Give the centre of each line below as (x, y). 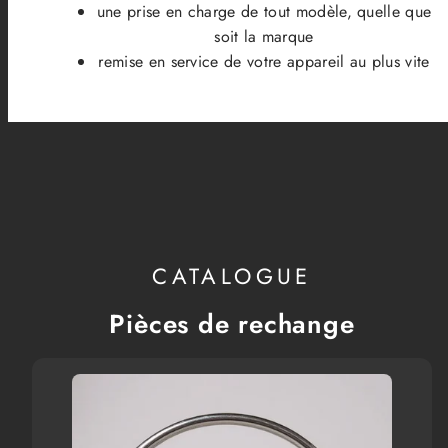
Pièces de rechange (232, 323)
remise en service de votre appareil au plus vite (264, 62)
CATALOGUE (232, 276)
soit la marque (264, 37)
